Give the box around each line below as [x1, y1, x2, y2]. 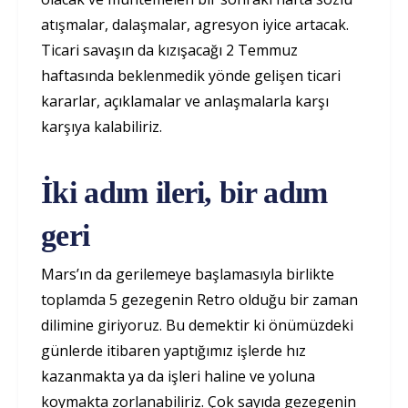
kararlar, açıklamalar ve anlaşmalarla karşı [41, 91, 329, 112]
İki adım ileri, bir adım [41, 176, 328, 210]
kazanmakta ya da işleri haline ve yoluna [41, 366, 315, 387]
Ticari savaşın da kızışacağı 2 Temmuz [41, 40, 298, 61]
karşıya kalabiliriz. [41, 117, 162, 138]
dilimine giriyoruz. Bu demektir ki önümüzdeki [41, 315, 353, 336]
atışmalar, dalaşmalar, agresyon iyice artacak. [41, 15, 349, 36]
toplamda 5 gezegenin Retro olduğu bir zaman [41, 290, 358, 311]
